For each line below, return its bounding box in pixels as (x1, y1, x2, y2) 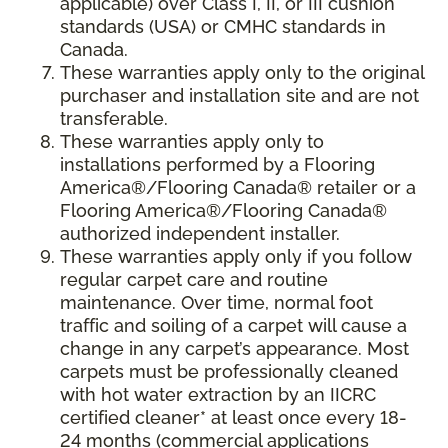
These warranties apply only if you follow (60, 246, 412, 268)
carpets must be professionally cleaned (60, 361, 398, 383)
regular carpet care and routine (60, 269, 328, 291)
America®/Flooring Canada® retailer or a (60, 177, 416, 199)
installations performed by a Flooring (60, 154, 375, 176)
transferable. (60, 108, 168, 130)
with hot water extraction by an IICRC (60, 384, 376, 406)
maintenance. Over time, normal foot (60, 292, 373, 314)
